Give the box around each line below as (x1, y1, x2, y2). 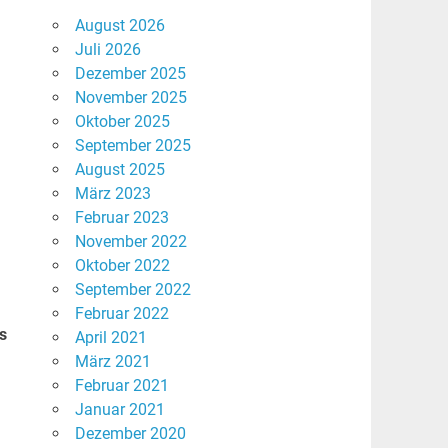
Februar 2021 (74, 376, 169, 396)
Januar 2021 (74, 400, 165, 420)
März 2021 (74, 352, 151, 372)
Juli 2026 (74, 40, 141, 60)
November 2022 (74, 232, 187, 252)
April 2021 (74, 328, 147, 348)
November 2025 (74, 88, 187, 108)
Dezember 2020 (74, 424, 186, 444)
